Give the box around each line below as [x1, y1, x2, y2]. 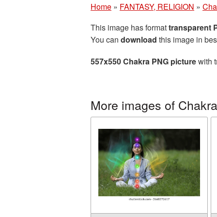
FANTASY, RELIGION [120, 1, 194, 12]
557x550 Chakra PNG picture [91, 56, 196, 67]
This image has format [91, 22, 169, 33]
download [121, 34, 157, 45]
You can [91, 34, 121, 45]
